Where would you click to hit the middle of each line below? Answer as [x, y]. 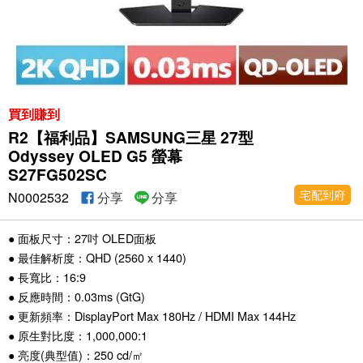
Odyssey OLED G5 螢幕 [95, 156]
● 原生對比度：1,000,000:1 [78, 335]
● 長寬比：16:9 [47, 277]
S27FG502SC [58, 175]
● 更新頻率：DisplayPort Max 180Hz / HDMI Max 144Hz [152, 316]
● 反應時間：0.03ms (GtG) [77, 297]
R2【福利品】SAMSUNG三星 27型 [131, 137]
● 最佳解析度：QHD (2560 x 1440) [97, 258]
